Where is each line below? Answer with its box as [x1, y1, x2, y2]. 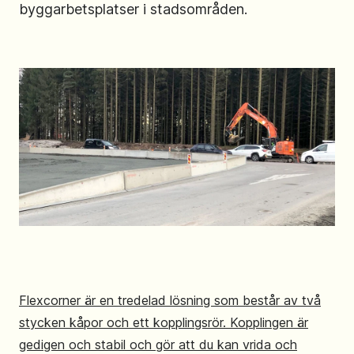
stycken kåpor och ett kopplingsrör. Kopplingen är [19, 314, 308, 330]
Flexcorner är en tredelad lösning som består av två [19, 292, 321, 308]
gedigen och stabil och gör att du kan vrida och [19, 336, 297, 352]
